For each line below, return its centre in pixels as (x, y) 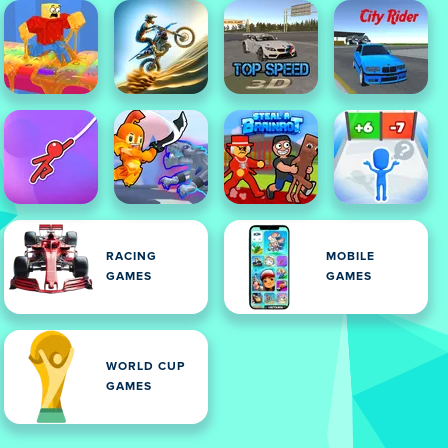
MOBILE (350, 257)
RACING (131, 257)
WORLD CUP (145, 367)
